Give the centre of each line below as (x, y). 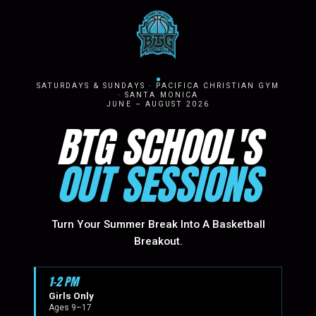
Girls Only (71, 296)
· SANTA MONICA (158, 95)
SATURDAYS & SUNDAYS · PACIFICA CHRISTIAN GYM (158, 86)
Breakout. (158, 241)
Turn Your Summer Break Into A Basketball (158, 224)
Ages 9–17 (70, 308)
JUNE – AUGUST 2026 (158, 104)
